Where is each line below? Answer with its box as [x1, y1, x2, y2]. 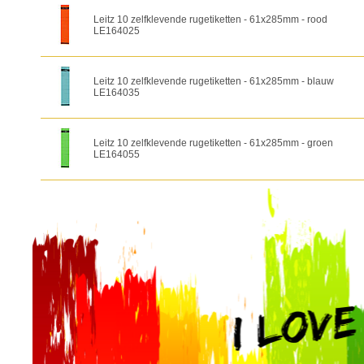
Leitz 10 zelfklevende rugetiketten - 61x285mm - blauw [93, 76, 334, 87]
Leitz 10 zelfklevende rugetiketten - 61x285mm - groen [93, 137, 333, 149]
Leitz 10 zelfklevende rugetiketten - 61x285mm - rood [93, 14, 327, 25]
